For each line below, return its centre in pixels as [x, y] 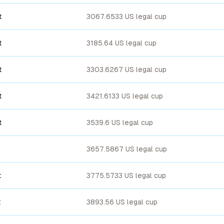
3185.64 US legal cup [121, 43]
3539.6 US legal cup [120, 122]
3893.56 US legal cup [122, 202]
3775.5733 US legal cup [126, 175]
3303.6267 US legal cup [126, 69]
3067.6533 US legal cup [126, 16]
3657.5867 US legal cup [127, 149]
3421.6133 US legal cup [125, 96]
